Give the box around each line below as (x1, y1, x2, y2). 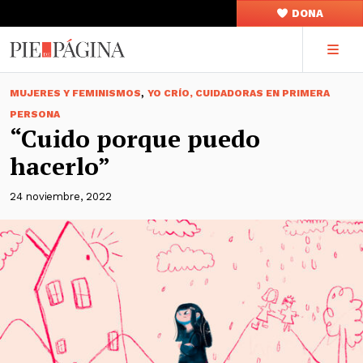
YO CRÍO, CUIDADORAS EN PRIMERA (147, 88, 330, 99)
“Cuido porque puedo (10, 122, 260, 155)
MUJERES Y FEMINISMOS (10, 88, 141, 99)
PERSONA (10, 109, 60, 120)
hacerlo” (10, 150, 110, 182)
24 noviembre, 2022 (10, 190, 112, 203)
